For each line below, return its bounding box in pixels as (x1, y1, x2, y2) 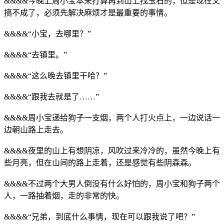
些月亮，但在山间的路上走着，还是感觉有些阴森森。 (4, 158, 196, 167)
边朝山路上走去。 (4, 125, 68, 134)
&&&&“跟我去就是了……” (4, 92, 99, 101)
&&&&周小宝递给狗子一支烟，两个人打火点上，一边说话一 (4, 113, 220, 122)
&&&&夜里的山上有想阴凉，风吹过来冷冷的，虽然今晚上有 (4, 146, 220, 155)
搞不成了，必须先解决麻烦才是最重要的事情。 (4, 8, 172, 17)
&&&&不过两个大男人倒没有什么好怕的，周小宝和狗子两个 (4, 179, 220, 188)
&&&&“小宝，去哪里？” (4, 29, 91, 38)
